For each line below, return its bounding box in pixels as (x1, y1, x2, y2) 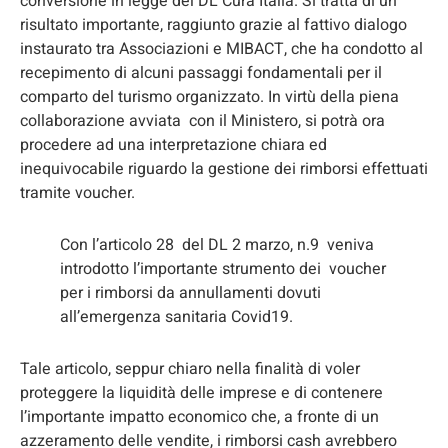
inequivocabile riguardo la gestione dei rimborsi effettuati (20, 156, 428, 181)
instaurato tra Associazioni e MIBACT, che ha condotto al (20, 36, 423, 61)
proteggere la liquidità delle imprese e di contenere (20, 380, 383, 405)
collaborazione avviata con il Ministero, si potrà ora (20, 108, 385, 133)
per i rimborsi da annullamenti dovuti (60, 280, 321, 305)
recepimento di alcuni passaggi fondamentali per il (20, 60, 382, 85)
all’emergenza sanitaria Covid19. (60, 304, 293, 329)
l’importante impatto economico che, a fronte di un (20, 404, 379, 429)
